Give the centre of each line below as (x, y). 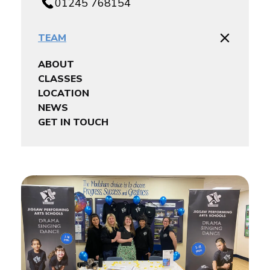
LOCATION (64, 94)
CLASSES (60, 79)
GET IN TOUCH (73, 123)
